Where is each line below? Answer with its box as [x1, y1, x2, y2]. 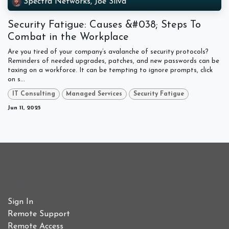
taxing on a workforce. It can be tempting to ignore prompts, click [8, 67, 213, 74]
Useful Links [8, 176, 65, 187]
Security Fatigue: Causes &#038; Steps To [8, 20, 201, 30]
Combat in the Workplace [8, 32, 132, 42]
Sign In [8, 198, 33, 207]
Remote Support [8, 210, 70, 219]
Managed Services [66, 91, 123, 98]
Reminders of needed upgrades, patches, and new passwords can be [8, 58, 219, 64]
